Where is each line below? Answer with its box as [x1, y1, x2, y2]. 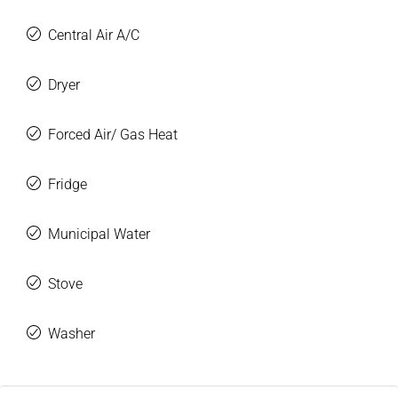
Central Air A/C [48, 27, 139, 44]
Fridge [48, 176, 87, 194]
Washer [48, 325, 95, 343]
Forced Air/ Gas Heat [48, 126, 178, 144]
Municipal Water [48, 226, 150, 243]
